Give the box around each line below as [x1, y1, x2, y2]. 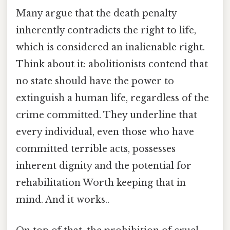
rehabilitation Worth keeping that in [16, 177, 186, 189]
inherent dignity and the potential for [16, 160, 191, 172]
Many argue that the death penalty [16, 8, 177, 20]
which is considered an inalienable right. [16, 42, 205, 53]
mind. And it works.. [16, 194, 109, 206]
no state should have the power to [16, 75, 174, 87]
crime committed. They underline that [16, 109, 197, 121]
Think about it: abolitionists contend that [16, 59, 208, 70]
